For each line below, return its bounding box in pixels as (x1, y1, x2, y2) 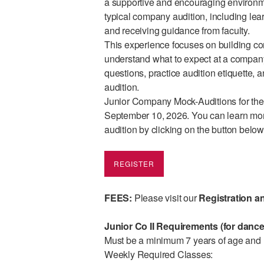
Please (131, 191, 166, 204)
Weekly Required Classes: (104, 247, 213, 261)
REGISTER (113, 159, 154, 169)
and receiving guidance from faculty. (104, 24, 250, 37)
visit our (165, 191, 197, 204)
